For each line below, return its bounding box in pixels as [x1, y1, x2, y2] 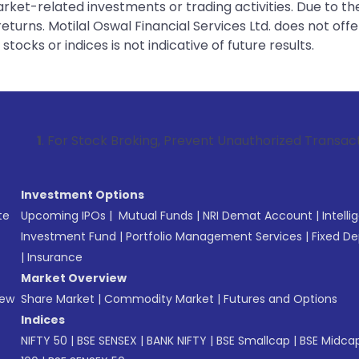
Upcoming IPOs [21, 208, 106, 224]
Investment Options [21, 187, 144, 203]
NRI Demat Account [203, 208, 313, 224]
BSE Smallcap [216, 333, 290, 349]
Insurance [27, 249, 83, 265]
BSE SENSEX [77, 333, 137, 349]
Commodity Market [104, 291, 214, 307]
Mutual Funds [119, 208, 193, 224]
